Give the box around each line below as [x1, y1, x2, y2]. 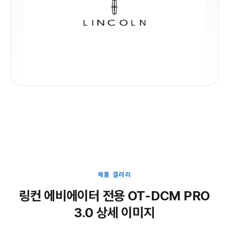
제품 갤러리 [97, 171, 132, 179]
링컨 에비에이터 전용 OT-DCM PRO [18, 188, 211, 204]
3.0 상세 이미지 [74, 205, 155, 221]
